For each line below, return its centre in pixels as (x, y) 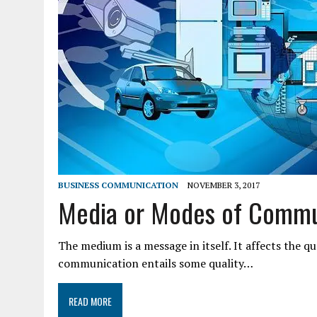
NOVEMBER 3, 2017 (224, 185)
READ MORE (90, 301)
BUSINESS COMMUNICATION (118, 185)
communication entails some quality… (156, 263)
